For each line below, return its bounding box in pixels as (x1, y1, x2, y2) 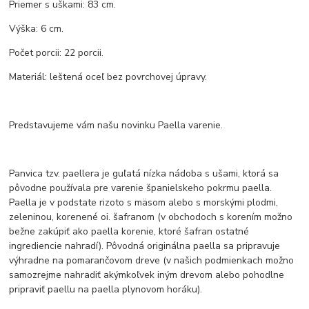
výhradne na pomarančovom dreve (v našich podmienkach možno (9, 254, 295, 268)
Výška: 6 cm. (9, 22, 64, 36)
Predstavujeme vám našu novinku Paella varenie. (9, 119, 223, 132)
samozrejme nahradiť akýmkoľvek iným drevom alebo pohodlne (9, 268, 285, 282)
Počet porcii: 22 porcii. (9, 46, 104, 60)
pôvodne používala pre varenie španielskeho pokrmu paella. (9, 181, 272, 195)
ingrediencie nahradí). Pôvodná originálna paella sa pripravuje (9, 239, 281, 253)
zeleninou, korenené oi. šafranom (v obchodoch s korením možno (9, 210, 293, 224)
